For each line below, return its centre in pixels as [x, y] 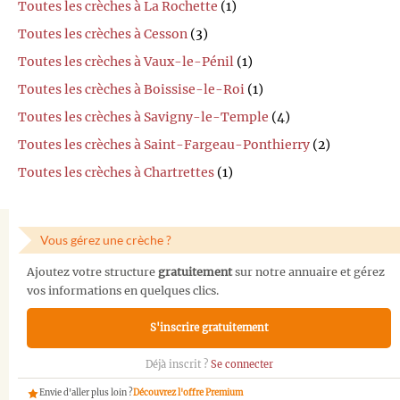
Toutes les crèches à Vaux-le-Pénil [126, 62]
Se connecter [242, 365]
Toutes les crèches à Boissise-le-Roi [131, 90]
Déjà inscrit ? [178, 365]
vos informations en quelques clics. [123, 290]
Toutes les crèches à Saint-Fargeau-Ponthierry [164, 145]
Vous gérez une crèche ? [106, 240]
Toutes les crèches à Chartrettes [116, 173]
